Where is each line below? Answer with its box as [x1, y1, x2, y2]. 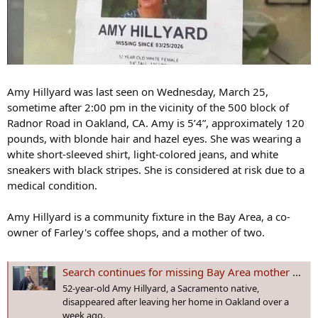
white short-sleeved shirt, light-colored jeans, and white [7, 147, 278, 162]
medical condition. [7, 178, 97, 193]
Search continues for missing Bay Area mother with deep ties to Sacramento [62, 265, 292, 280]
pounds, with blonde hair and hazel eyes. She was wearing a [7, 131, 301, 146]
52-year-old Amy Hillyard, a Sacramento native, [62, 282, 259, 295]
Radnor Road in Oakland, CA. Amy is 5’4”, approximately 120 [7, 116, 305, 131]
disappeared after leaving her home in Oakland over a [62, 295, 289, 309]
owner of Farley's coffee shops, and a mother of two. [7, 225, 265, 240]
